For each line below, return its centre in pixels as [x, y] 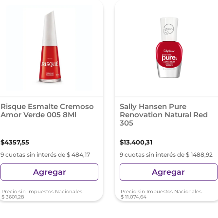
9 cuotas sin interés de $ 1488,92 [166, 154]
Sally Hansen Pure [153, 106]
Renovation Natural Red [164, 115]
